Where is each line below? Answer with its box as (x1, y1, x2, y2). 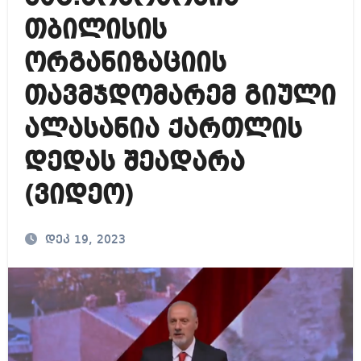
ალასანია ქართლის (23, 117, 302, 143)
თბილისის (23, 18, 167, 44)
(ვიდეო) (23, 183, 134, 210)
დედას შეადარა (23, 150, 245, 176)
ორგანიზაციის (23, 51, 226, 77)
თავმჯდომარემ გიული (23, 84, 336, 110)
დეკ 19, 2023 (44, 234, 126, 247)
